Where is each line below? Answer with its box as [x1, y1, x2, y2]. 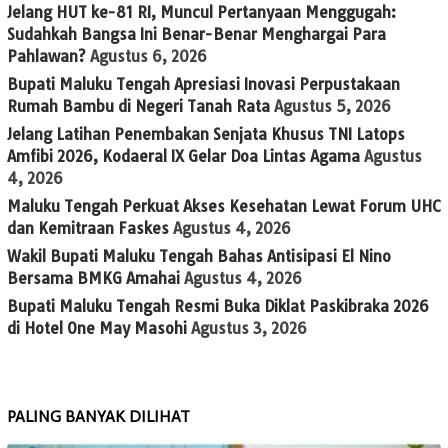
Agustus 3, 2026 [191, 318, 307, 338]
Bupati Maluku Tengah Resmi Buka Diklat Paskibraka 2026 [7, 296, 429, 316]
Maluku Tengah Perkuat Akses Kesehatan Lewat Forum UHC [7, 196, 441, 216]
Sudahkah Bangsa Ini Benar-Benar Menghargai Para [7, 24, 386, 44]
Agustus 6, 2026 [90, 46, 207, 66]
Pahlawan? [7, 46, 86, 66]
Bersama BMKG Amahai [7, 268, 180, 288]
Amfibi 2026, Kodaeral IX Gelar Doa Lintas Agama [7, 146, 360, 166]
